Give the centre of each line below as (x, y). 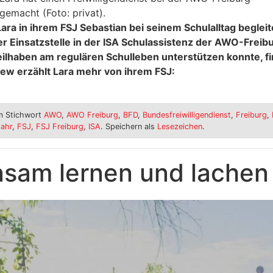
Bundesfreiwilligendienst (186, 115)
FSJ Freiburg (59, 127)
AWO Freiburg (92, 115)
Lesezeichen (179, 127)
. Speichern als (129, 127)
